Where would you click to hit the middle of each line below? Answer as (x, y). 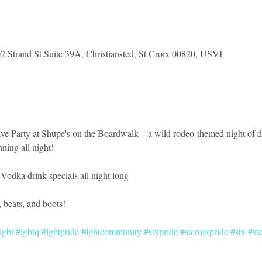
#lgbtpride (60, 231)
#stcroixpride (204, 231)
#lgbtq (27, 231)
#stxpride (161, 231)
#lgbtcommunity (111, 231)
